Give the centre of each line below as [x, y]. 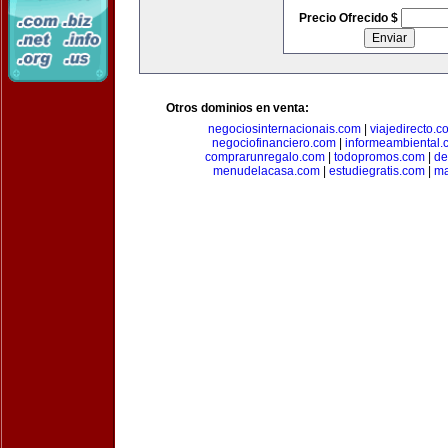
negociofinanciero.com [274, 143]
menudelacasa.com [266, 171]
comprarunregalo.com [264, 157]
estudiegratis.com [377, 171]
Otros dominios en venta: [237, 108]
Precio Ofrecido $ [349, 18]
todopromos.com [379, 157]
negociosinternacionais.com [284, 129]
